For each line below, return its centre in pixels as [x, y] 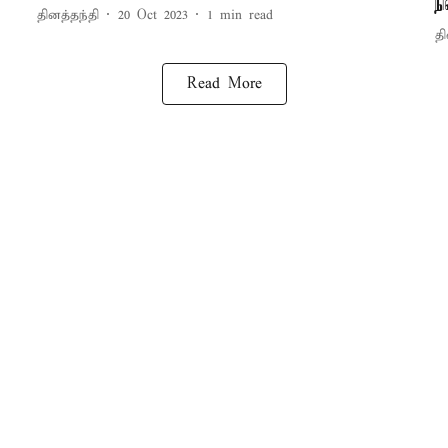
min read [246, 15]
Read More [224, 84]
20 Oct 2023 [152, 15]
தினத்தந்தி [67, 15]
